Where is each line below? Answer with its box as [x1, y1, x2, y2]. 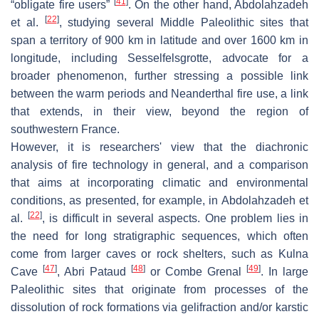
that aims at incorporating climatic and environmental [11, 177, 308, 189]
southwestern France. [11, 123, 120, 136]
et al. [11, 16, 45, 29]
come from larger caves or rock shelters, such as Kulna [11, 248, 308, 261]
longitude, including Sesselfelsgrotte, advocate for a [11, 52, 308, 65]
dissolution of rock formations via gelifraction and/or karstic [11, 301, 308, 314]
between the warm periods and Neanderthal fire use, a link [11, 88, 308, 100]
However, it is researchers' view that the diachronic [11, 141, 308, 154]
